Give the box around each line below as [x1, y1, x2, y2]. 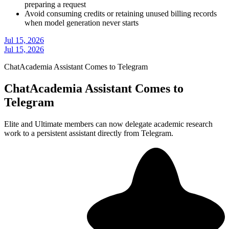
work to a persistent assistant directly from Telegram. [4, 129, 173, 138]
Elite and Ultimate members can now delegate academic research [4, 120, 213, 128]
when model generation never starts [25, 18, 139, 28]
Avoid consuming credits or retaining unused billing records [25, 9, 217, 18]
